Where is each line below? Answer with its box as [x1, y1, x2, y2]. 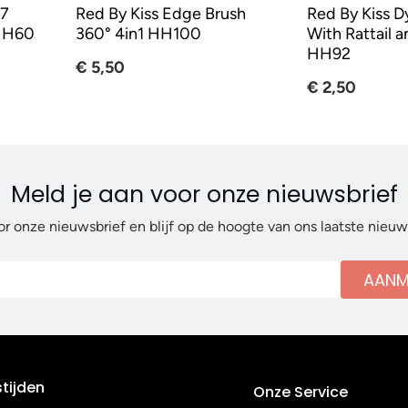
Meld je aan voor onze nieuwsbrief [10, 178, 398, 211]
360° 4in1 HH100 [75, 24, 201, 45]
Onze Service [253, 382, 349, 403]
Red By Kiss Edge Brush [75, 4, 246, 25]
